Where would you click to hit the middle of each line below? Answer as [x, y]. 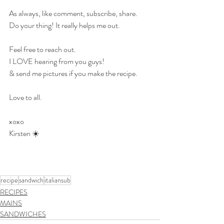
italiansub [57, 180]
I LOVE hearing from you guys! [57, 61]
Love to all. [25, 97]
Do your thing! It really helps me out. [64, 25]
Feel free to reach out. [42, 49]
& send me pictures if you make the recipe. [73, 73]
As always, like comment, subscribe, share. [73, 13]
